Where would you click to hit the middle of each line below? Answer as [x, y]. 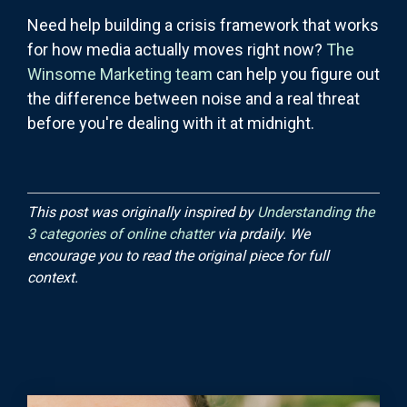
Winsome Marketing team [120, 74]
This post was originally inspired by [142, 212]
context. [53, 277]
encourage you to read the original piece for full [178, 255]
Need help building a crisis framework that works [203, 25]
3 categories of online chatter [120, 233]
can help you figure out [296, 74]
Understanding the [316, 212]
